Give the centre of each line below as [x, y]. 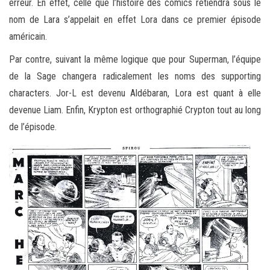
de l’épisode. [33, 127]
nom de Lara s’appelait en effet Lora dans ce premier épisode [135, 20]
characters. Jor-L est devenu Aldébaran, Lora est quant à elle [135, 93]
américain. [28, 37]
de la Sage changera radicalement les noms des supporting [135, 77]
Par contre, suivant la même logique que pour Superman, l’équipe [135, 60]
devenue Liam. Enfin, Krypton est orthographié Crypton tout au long [135, 110]
